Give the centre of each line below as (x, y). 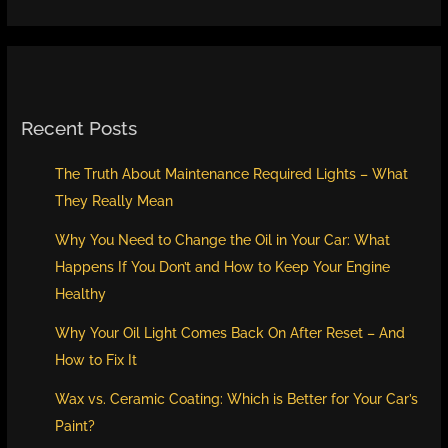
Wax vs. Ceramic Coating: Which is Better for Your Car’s (237, 398)
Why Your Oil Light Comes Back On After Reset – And (230, 332)
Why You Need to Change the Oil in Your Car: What (223, 239)
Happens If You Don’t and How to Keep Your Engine (223, 266)
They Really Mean (114, 200)
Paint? (75, 425)
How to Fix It (96, 359)
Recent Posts (79, 128)
